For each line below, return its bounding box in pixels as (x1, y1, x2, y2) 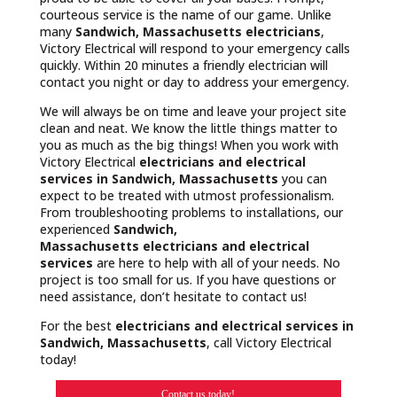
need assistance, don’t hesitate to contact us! (39, 288, 307, 305)
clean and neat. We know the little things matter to (39, 120, 338, 136)
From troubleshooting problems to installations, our (39, 204, 343, 221)
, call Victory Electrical (206, 334, 331, 351)
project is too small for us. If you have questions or (39, 271, 336, 288)
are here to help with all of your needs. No (92, 254, 340, 271)
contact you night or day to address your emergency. (39, 74, 349, 90)
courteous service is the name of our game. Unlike (39, 6, 331, 23)
